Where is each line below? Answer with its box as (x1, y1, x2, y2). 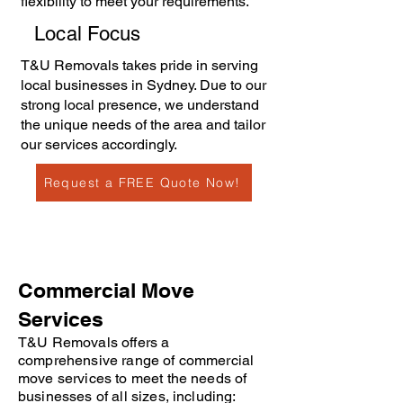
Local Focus (34, 22, 141, 45)
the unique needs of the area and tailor (21, 116, 265, 133)
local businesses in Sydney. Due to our (21, 76, 266, 94)
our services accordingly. (21, 136, 177, 153)
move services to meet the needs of (18, 370, 247, 387)
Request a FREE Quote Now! (43, 175, 241, 191)
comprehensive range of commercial (18, 352, 255, 369)
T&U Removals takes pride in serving (21, 57, 258, 74)
